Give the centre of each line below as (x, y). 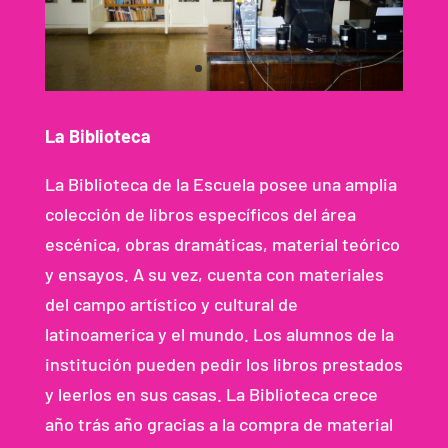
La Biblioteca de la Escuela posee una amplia (220, 184)
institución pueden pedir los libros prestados (223, 364)
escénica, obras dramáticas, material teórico (222, 244)
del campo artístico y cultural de (171, 304)
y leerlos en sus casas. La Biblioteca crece (211, 394)
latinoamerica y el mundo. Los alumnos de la (219, 334)
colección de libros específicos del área (200, 214)
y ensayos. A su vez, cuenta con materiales (214, 274)
